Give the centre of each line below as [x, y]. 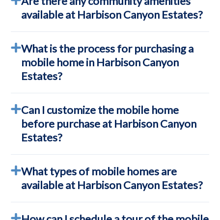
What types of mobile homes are [99, 171]
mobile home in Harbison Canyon [100, 62]
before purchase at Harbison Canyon [109, 123]
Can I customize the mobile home [100, 110]
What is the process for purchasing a [108, 48]
